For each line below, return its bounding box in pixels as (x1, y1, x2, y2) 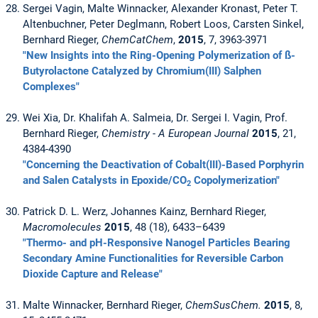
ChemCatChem (102, 33, 173, 47)
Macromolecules (23, 221, 104, 234)
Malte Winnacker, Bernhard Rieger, (23, 299, 185, 312)
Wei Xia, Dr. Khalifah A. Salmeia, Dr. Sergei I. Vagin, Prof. (23, 111, 287, 125)
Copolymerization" (191, 174, 280, 187)
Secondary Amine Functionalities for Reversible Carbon (23, 252, 283, 265)
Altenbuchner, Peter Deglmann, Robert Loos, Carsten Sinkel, (23, 18, 304, 31)
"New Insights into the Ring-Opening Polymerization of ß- (23, 49, 295, 62)
